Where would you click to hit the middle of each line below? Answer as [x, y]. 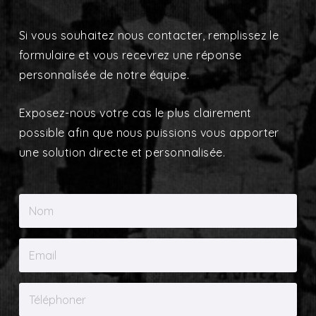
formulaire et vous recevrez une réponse [130, 55]
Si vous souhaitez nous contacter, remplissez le [149, 35]
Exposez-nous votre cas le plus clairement [135, 113]
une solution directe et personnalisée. [122, 152]
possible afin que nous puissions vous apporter [149, 132]
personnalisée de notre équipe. [104, 74]
